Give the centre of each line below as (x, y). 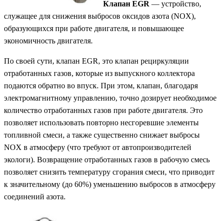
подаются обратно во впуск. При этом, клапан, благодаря (101, 86)
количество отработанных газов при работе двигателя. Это (103, 110)
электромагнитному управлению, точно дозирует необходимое (110, 98)
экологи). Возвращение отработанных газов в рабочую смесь (107, 160)
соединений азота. (35, 197)
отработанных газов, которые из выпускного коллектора (99, 74)
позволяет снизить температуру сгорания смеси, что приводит (109, 172)
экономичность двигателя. (48, 41)
